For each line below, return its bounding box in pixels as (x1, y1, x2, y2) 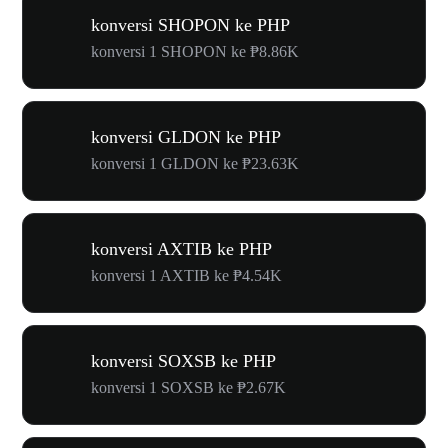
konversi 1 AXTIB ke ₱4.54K (91, 266, 282, 284)
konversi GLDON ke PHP (91, 126, 281, 147)
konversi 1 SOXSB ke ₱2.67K (91, 378, 286, 396)
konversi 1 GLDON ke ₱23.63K (91, 154, 299, 172)
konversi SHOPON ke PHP (91, 14, 290, 35)
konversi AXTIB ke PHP (91, 238, 272, 259)
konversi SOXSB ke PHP (91, 350, 276, 371)
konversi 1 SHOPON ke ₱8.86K (91, 42, 299, 60)
